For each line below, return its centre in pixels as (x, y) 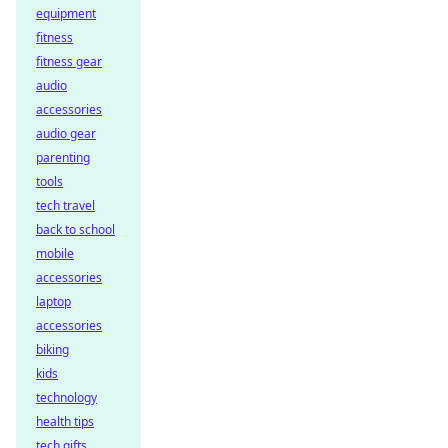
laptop (53, 301)
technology (66, 397)
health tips (65, 421)
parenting (63, 157)
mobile (55, 253)
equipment (66, 13)
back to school (75, 229)
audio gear (66, 133)
